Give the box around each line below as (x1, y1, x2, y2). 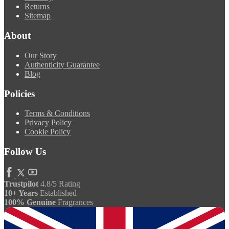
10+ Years (4, 188, 38, 197)
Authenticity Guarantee (25, 60, 100, 69)
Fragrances (56, 197, 93, 207)
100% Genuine (4, 197, 56, 207)
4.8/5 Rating (38, 179, 80, 188)
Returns (25, 2, 50, 11)
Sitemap (25, 11, 51, 20)
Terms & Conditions (25, 109, 90, 118)
